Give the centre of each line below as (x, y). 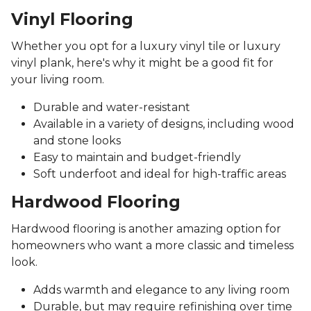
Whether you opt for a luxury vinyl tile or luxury (146, 47)
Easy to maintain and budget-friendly (137, 158)
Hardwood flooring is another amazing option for (146, 229)
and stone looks (77, 141)
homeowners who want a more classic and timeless (152, 246)
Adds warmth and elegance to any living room (161, 290)
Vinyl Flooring (72, 19)
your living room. (58, 80)
